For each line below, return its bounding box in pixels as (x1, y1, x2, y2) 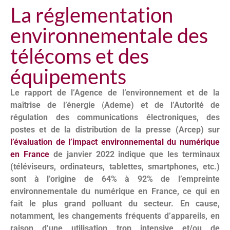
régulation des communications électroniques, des (10, 112, 220, 123)
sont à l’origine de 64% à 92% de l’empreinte (10, 174, 220, 184)
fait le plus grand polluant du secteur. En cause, (10, 199, 220, 209)
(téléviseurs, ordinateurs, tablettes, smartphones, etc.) (10, 162, 220, 172)
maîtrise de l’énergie (10, 100, 95, 110)
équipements (10, 64, 126, 89)
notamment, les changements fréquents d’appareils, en (10, 211, 220, 221)
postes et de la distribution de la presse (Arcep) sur (10, 125, 220, 135)
